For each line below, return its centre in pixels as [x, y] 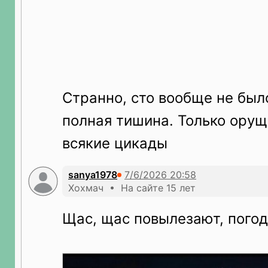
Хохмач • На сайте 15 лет [132, 188]
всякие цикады [115, 143]
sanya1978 [93, 175]
